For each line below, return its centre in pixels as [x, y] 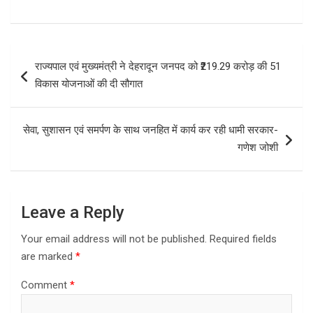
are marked [48, 256]
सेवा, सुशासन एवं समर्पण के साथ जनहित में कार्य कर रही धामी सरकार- [151, 130]
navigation [51, 76]
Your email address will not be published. [114, 239]
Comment [45, 285]
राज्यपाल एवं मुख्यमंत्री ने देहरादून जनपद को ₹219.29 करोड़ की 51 [158, 66]
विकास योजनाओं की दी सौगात [89, 83]
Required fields [243, 239]
